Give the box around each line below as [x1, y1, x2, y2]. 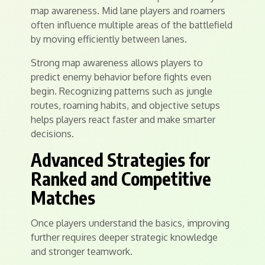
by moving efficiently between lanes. [31, 33, 187, 45]
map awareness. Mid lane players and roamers [31, 5, 225, 17]
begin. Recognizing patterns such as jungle [31, 85, 212, 97]
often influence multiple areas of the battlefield [31, 19, 232, 31]
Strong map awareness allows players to [31, 57, 203, 69]
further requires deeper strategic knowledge [31, 231, 218, 243]
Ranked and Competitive [31, 167, 211, 190]
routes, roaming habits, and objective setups [31, 99, 220, 111]
